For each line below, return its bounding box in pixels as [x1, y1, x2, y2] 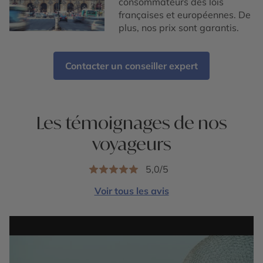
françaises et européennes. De [119, 9, 251, 21]
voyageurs [92, 133, 171, 155]
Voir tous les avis [94, 185, 169, 197]
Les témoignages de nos [36, 112, 227, 134]
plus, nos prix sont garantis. [119, 22, 240, 34]
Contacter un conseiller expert [65, 60, 198, 72]
